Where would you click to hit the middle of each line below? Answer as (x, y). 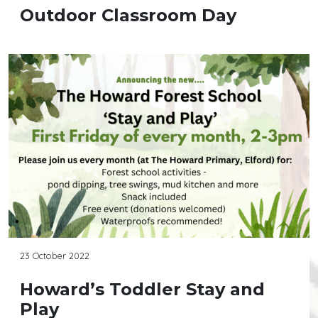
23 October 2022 (55, 256)
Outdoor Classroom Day (128, 16)
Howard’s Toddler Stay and (142, 290)
